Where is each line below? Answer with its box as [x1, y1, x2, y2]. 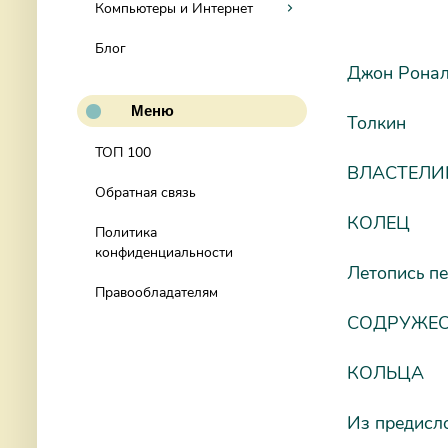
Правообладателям [95, 283, 218, 302]
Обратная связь [95, 183, 196, 202]
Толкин [347, 110, 406, 135]
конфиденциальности [95, 243, 233, 262]
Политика [95, 223, 157, 242]
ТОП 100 [95, 143, 151, 162]
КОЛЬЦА [347, 360, 424, 385]
